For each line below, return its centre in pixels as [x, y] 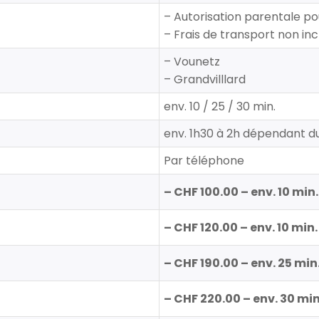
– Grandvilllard [205, 80]
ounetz [201, 62]
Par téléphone [204, 161]
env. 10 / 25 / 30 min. [220, 107]
